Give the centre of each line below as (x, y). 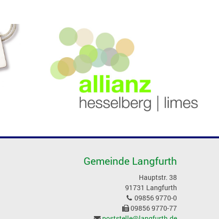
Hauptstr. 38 (158, 177)
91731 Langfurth (151, 188)
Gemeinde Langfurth (130, 161)
